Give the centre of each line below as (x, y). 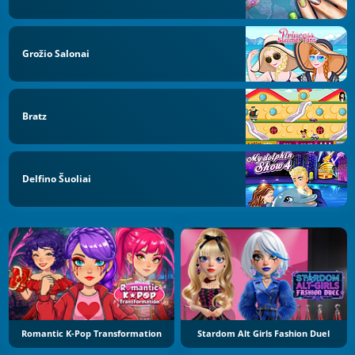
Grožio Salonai (56, 54)
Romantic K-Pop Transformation (91, 334)
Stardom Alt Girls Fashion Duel (264, 334)
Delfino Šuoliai (57, 178)
